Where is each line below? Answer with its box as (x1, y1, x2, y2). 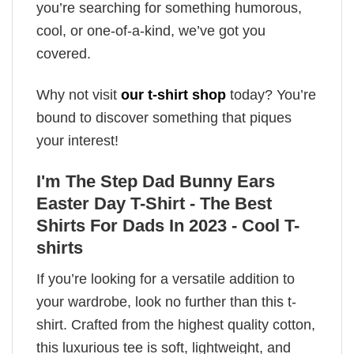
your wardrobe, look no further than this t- (36, 294, 296, 311)
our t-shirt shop (121, 87, 226, 104)
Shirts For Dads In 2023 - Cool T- (36, 216, 299, 236)
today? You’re (226, 87, 316, 104)
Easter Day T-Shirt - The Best (36, 194, 272, 214)
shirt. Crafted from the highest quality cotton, (36, 317, 315, 333)
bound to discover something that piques (36, 110, 292, 126)
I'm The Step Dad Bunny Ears (36, 171, 275, 192)
